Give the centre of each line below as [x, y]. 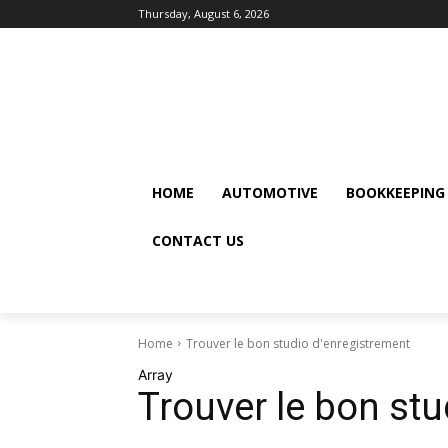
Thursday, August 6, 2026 [203, 13]
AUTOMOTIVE [270, 192]
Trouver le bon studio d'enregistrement [298, 343]
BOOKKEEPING [395, 192]
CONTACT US [198, 240]
